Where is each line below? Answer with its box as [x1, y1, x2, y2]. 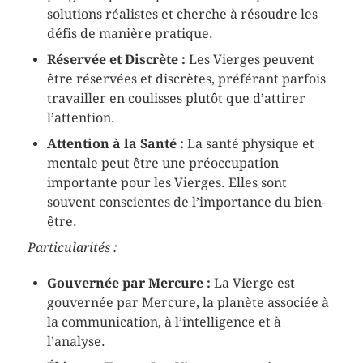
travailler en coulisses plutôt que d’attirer [46, 90, 305, 106]
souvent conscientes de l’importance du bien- [46, 194, 326, 210]
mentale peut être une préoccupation [46, 155, 279, 171]
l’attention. [46, 109, 115, 126]
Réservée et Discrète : [46, 51, 186, 67]
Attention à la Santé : [46, 135, 184, 152]
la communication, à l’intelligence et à [46, 314, 281, 330]
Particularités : [27, 239, 117, 255]
